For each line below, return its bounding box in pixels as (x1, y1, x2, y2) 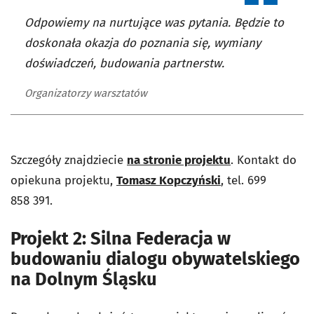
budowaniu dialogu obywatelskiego (11, 247, 300, 270)
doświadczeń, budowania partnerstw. (25, 55, 224, 71)
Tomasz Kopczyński (116, 172, 221, 188)
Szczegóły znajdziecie (11, 152, 127, 168)
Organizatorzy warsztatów (25, 86, 147, 100)
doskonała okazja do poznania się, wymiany (25, 35, 261, 50)
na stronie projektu (127, 152, 231, 168)
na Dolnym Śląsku (11, 268, 157, 290)
